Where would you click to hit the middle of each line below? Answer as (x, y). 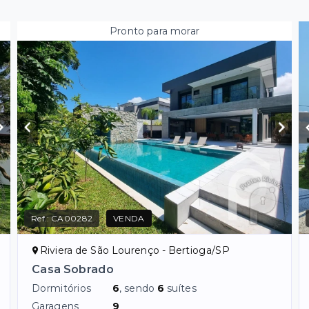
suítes (182, 288)
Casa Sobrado (73, 269)
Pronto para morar (154, 31)
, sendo (139, 288)
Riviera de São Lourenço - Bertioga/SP (134, 250)
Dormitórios (62, 288)
